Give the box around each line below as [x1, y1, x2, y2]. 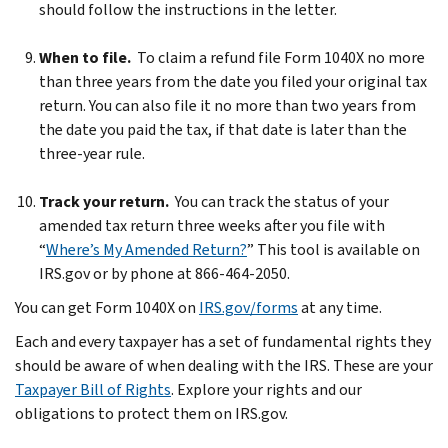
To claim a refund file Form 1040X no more [137, 46, 425, 68]
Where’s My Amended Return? [46, 238, 247, 260]
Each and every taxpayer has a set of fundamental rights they [15, 330, 431, 352]
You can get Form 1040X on [15, 296, 199, 318]
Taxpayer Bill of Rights [15, 378, 171, 400]
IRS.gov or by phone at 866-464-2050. [39, 262, 290, 284]
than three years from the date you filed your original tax [39, 70, 427, 92]
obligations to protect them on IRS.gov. [15, 402, 288, 424]
